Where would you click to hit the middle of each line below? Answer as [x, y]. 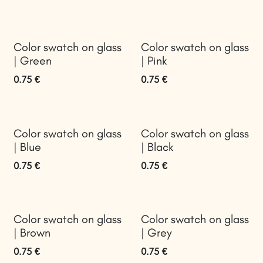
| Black [157, 146]
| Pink [154, 61]
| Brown [32, 232]
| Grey [156, 232]
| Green [33, 61]
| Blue [27, 146]
